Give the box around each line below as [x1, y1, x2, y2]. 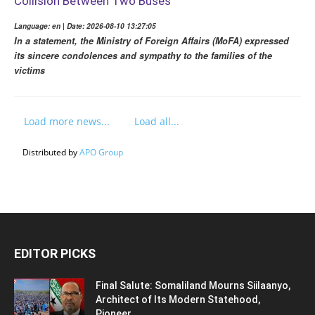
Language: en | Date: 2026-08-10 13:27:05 [14, 21, 156, 32]
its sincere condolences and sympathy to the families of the [14, 49, 272, 63]
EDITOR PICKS [14, 246, 96, 262]
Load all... [134, 115, 179, 129]
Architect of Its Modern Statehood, [96, 294, 260, 306]
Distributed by [22, 146, 79, 159]
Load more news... [24, 115, 110, 129]
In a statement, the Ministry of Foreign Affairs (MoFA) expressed [14, 34, 289, 48]
